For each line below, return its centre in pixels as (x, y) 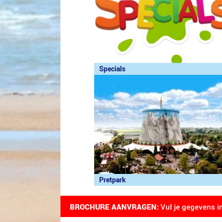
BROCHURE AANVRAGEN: (114, 206)
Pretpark (112, 180)
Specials (112, 69)
